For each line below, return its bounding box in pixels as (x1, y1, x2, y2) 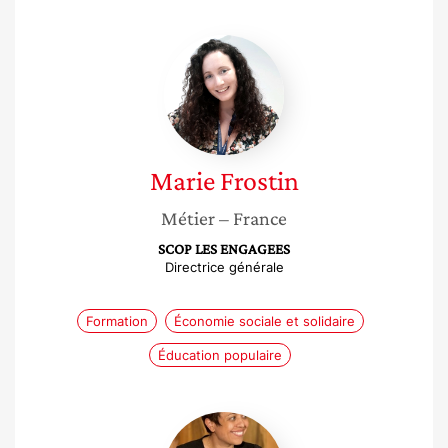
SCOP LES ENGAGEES (158, 241, 290, 257)
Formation (85, 313, 148, 329)
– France (219, 207, 287, 229)
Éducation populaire (158, 347, 282, 363)
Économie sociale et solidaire (173, 313, 355, 329)
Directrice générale (164, 259, 284, 275)
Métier (161, 207, 215, 229)
